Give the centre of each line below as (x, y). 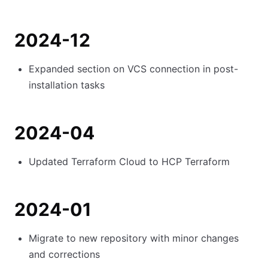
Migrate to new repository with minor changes (134, 238)
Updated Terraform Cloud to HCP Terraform (129, 162)
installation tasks (67, 85)
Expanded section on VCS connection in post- (133, 69)
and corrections (64, 254)
